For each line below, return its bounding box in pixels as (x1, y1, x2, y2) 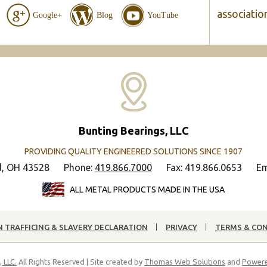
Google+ (32, 11, 62, 20)
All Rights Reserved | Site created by (17, 257, 144, 266)
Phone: (63, 162, 95, 173)
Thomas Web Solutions (144, 257, 225, 266)
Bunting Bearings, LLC (78, 124, 189, 136)
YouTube (147, 11, 178, 20)
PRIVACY (166, 222, 197, 231)
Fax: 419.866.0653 (166, 162, 242, 173)
